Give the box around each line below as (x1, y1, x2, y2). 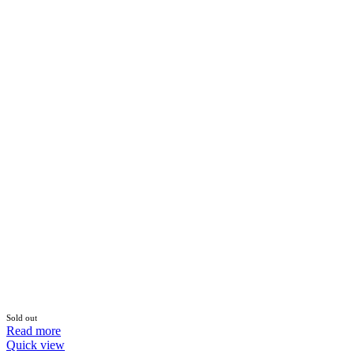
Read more (6, 323, 61, 337)
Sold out (6, 312, 37, 322)
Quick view (6, 337, 65, 352)
